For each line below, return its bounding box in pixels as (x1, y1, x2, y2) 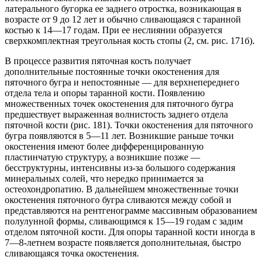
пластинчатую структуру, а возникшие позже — (5, 152, 200, 163)
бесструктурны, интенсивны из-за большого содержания (5, 163, 235, 173)
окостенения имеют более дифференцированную (5, 141, 204, 152)
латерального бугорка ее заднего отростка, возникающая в (5, 4, 242, 14)
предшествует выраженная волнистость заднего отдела (5, 109, 228, 120)
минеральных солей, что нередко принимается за (5, 173, 204, 184)
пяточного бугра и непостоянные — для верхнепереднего (5, 77, 239, 88)
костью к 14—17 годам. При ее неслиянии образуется (5, 25, 222, 36)
